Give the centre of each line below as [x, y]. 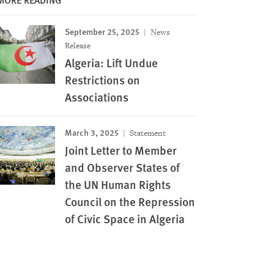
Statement [146, 133]
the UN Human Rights [117, 184]
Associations [96, 97]
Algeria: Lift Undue [111, 63]
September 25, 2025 [102, 31]
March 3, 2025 [91, 132]
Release [77, 46]
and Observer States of [122, 167]
